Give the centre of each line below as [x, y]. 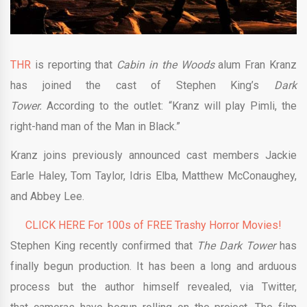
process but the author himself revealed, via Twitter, [153, 287]
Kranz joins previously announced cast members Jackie [153, 156]
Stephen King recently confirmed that [103, 246]
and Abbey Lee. [47, 197]
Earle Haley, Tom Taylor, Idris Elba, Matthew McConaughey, [153, 176]
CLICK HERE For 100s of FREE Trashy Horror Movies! [153, 225]
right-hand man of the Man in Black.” [95, 127]
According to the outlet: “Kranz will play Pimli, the [172, 106]
